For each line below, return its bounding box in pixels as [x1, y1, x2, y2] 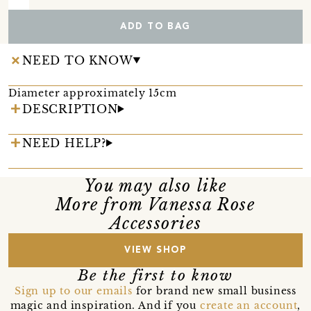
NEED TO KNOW [22, 53, 133, 67]
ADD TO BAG [119, 22, 191, 31]
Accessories [109, 213, 202, 233]
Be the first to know [78, 266, 233, 285]
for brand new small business [132, 284, 296, 297]
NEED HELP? [22, 135, 106, 150]
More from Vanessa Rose [56, 194, 255, 215]
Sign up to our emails [14, 284, 133, 297]
